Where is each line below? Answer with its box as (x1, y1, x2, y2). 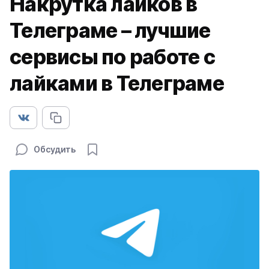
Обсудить (34, 144, 76, 154)
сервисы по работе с (10, 44, 215, 69)
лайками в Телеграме (10, 71, 224, 95)
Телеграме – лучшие (10, 18, 211, 43)
